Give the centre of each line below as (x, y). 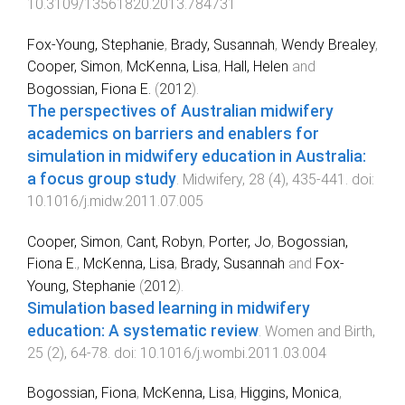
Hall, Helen (256, 66)
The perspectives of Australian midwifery (180, 111)
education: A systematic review (143, 330)
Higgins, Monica (290, 393)
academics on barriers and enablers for (173, 133)
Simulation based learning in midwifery (169, 308)
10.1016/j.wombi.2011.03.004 (233, 353)
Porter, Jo (240, 241)
